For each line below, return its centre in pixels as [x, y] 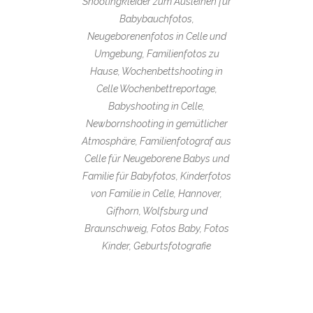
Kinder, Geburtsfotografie [156, 246]
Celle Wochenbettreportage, [156, 88]
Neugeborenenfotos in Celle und [156, 36]
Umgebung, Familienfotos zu [156, 53]
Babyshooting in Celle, [156, 106]
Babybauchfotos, [156, 19]
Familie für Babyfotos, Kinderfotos [156, 176]
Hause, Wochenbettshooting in [156, 71]
